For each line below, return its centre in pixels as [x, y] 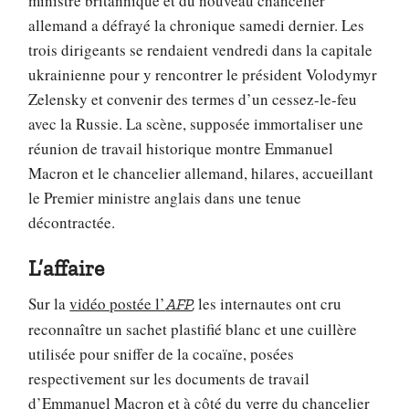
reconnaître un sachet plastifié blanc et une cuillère [193, 329]
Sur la [49, 303]
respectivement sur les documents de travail [169, 378]
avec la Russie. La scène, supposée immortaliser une [196, 123]
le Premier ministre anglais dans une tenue [165, 197]
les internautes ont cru [268, 303]
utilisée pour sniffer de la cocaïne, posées [162, 353]
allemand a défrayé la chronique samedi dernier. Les [197, 25]
